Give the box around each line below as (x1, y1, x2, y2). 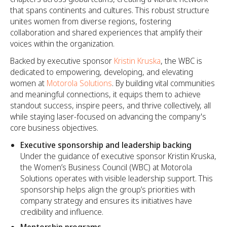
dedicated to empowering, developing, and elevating (10, 66, 193, 78)
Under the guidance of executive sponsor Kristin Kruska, (20, 150, 216, 162)
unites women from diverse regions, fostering (10, 15, 171, 27)
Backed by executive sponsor (10, 55, 114, 66)
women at (10, 77, 47, 89)
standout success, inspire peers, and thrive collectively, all (10, 99, 211, 111)
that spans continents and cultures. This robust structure (10, 4, 209, 16)
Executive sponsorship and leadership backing (20, 139, 192, 150)
